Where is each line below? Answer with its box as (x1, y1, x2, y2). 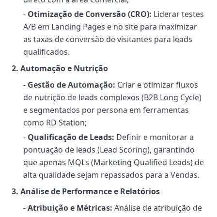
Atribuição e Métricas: (28, 202, 112, 213)
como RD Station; (23, 117, 87, 128)
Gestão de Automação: (28, 79, 115, 90)
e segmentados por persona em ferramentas (23, 105, 189, 115)
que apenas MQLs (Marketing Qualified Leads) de (23, 157, 204, 168)
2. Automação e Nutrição (12, 63, 108, 74)
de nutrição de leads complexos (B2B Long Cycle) (23, 92, 201, 103)
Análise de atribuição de (112, 202, 202, 213)
